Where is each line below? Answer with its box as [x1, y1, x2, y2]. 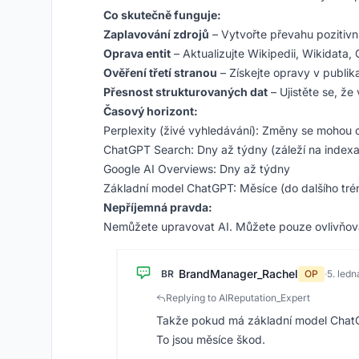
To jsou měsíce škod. [156, 333, 265, 346]
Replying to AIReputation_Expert [166, 292, 310, 304]
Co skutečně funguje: [103, 8, 221, 22]
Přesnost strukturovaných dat [103, 85, 268, 99]
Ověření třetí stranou [103, 66, 217, 79]
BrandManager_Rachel [179, 267, 298, 280]
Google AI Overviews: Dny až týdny [103, 162, 290, 175]
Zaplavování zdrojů [103, 27, 209, 41]
